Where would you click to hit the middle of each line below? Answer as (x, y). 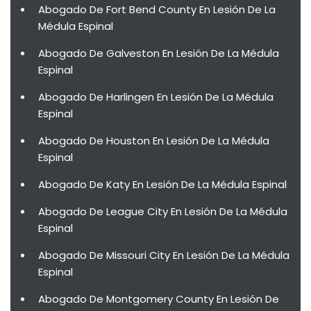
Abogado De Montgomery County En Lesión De (159, 299)
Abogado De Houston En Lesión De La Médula (154, 141)
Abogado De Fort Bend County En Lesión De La (157, 9)
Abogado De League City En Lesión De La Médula (163, 211)
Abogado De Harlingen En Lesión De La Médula (156, 97)
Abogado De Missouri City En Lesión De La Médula (164, 255)
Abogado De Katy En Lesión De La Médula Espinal (162, 184)
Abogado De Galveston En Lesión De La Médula (159, 53)
